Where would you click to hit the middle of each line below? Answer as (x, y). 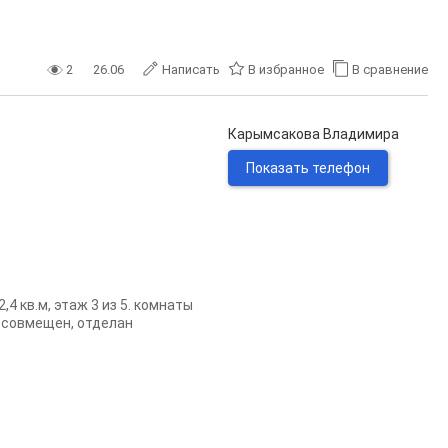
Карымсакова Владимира (313, 134)
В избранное (286, 69)
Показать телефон (308, 168)
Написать (191, 69)
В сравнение (390, 69)
